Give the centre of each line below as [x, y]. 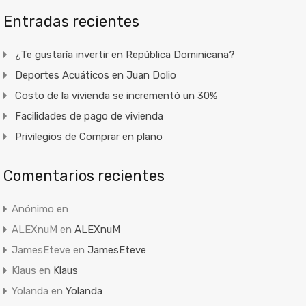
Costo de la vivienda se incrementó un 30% [116, 96]
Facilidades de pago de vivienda [89, 116]
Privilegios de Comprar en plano [88, 137]
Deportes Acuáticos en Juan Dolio [95, 75]
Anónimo [32, 209]
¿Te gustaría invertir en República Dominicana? [125, 55]
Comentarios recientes [84, 176]
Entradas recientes [71, 22]
